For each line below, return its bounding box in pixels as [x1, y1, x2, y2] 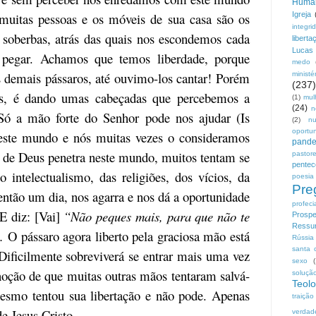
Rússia [292, 233, 314, 242]
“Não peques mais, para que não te [59, 207, 250, 225]
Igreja [292, 10, 311, 19]
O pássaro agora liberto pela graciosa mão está [4, 226, 250, 245]
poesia [292, 172, 314, 181]
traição [292, 292, 314, 300]
